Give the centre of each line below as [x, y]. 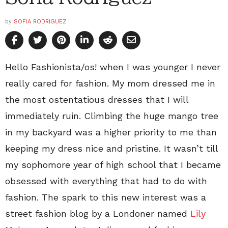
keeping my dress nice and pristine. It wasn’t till [111, 149]
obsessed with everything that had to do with [106, 181]
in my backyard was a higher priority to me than [111, 132]
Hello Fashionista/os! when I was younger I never [113, 67]
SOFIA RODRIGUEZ [40, 22]
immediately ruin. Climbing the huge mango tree [112, 116]
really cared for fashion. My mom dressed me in [110, 83]
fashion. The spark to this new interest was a [106, 197]
